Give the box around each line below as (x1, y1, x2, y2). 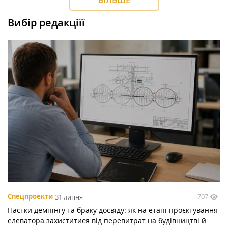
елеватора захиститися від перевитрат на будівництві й (8, 216, 206, 226)
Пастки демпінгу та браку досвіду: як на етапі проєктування (8, 205, 218, 215)
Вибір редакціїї (8, 16, 85, 30)
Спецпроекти (8, 192, 53, 202)
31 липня (55, 192, 83, 202)
